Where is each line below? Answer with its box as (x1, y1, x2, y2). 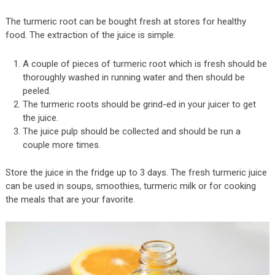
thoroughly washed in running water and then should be (23, 71, 246, 83)
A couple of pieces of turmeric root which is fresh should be (23, 58, 268, 69)
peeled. (23, 85, 52, 96)
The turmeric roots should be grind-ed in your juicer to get (23, 98, 257, 110)
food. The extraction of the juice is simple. (5, 29, 176, 41)
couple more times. (23, 139, 101, 150)
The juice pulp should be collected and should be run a (23, 125, 241, 137)
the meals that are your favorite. (5, 194, 135, 206)
